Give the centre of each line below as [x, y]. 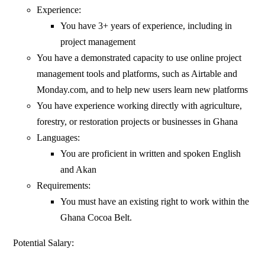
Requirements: [64, 186]
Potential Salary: [44, 243]
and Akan [79, 170]
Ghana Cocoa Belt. [96, 218]
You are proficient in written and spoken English [151, 154]
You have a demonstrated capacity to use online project [139, 58]
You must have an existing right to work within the [155, 202]
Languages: [59, 138]
